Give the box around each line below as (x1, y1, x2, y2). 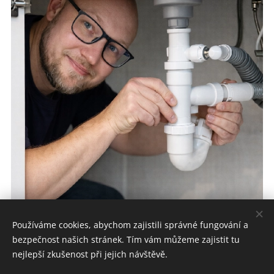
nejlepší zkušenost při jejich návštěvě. (12, 248, 168, 260)
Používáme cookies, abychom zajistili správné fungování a (12, 219, 248, 231)
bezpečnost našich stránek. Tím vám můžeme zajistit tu (12, 234, 240, 245)
